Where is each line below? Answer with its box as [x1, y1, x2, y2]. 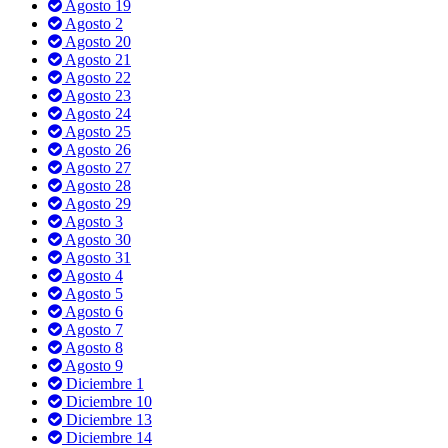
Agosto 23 [62, 86, 131, 104]
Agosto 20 [62, 32, 131, 50]
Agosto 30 [62, 230, 131, 248]
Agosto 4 [62, 266, 123, 284]
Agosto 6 [62, 302, 123, 320]
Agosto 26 [62, 140, 131, 158]
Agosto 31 [62, 248, 131, 266]
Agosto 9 [62, 356, 123, 374]
